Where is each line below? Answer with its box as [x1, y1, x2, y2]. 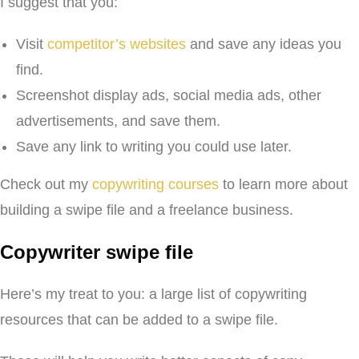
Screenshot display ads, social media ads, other [16, 87, 321, 103]
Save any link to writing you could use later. [16, 139, 292, 155]
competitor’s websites [47, 36, 186, 52]
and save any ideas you [186, 36, 341, 52]
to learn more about [219, 176, 348, 192]
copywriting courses [92, 176, 219, 192]
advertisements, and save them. [16, 113, 220, 129]
